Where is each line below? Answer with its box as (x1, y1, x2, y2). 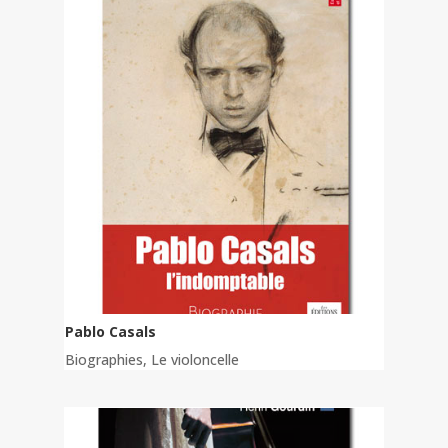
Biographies (65, 350, 143, 370)
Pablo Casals (65, 322, 156, 342)
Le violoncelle (151, 350, 239, 370)
